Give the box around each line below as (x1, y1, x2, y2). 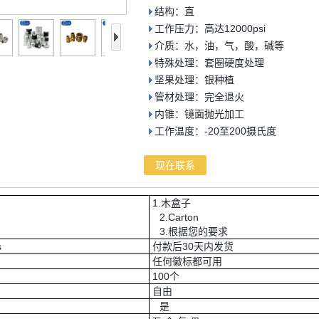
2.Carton (150, 211, 199, 223)
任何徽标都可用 (150, 256, 222, 267)
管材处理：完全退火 (155, 91, 244, 103)
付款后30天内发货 (150, 241, 234, 252)
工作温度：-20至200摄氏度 (155, 125, 276, 137)
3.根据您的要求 (150, 226, 228, 237)
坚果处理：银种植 (155, 74, 234, 85)
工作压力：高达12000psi (155, 23, 266, 34)
